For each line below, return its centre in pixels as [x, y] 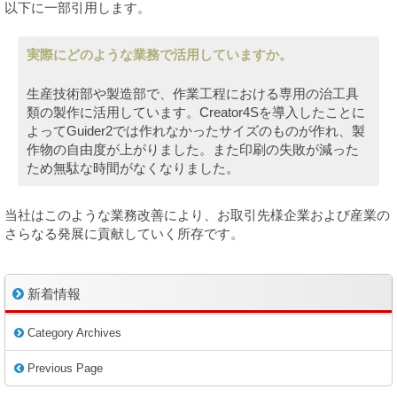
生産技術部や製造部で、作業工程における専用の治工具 [193, 93]
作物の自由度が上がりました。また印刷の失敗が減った [193, 149]
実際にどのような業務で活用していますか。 [160, 54]
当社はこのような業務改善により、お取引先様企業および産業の [197, 215]
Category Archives [73, 333]
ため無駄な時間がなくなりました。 [133, 167]
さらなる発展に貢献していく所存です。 [124, 234]
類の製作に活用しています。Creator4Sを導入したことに [196, 112]
